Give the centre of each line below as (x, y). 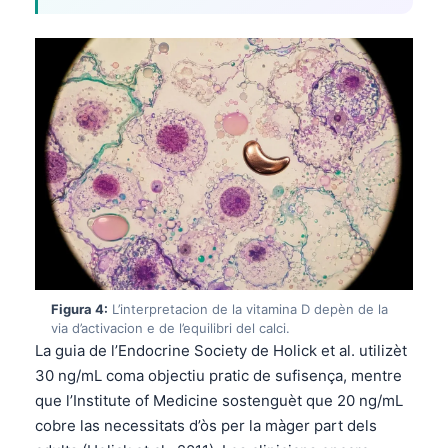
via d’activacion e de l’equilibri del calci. (170, 327)
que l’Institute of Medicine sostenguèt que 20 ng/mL (219, 400)
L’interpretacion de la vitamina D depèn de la (248, 308)
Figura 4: (79, 308)
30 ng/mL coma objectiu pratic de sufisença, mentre (218, 375)
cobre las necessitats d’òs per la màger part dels (206, 425)
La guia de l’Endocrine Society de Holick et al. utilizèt (221, 350)
